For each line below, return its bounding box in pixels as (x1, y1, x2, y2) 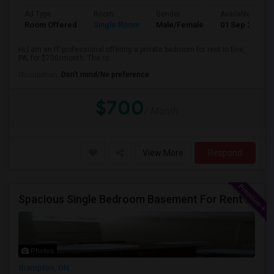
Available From (220, 10, 270, 18)
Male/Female (156, 20, 204, 29)
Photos (29, 247, 54, 255)
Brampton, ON (19, 262, 69, 272)
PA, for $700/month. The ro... (18, 54, 114, 62)
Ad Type (24, 10, 51, 18)
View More (143, 148, 183, 158)
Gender (156, 10, 180, 18)
